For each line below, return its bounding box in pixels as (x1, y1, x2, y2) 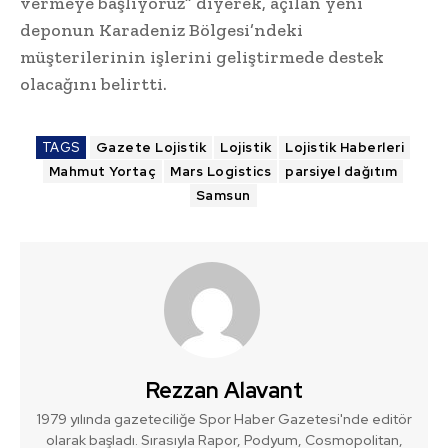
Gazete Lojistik (95, 139, 207, 157)
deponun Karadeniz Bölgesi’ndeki (20, 19, 303, 42)
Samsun (195, 187, 251, 205)
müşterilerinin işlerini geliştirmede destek (20, 46, 384, 69)
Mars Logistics (170, 163, 272, 181)
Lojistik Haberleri (285, 139, 405, 157)
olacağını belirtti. (20, 73, 167, 96)
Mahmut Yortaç (48, 163, 157, 181)
